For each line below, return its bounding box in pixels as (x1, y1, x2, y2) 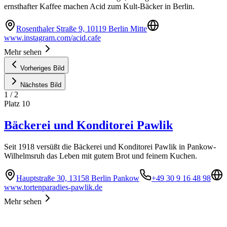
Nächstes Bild (20, 81, 61, 89)
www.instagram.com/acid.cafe (4, 33, 101, 42)
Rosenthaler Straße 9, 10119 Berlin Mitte (16, 24, 147, 33)
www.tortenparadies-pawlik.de (4, 182, 102, 192)
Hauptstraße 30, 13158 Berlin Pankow (16, 173, 139, 182)
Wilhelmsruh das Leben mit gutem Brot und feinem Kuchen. (4, 151, 197, 160)
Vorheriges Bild (20, 64, 64, 72)
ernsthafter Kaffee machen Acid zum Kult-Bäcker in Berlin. (4, 2, 195, 11)
